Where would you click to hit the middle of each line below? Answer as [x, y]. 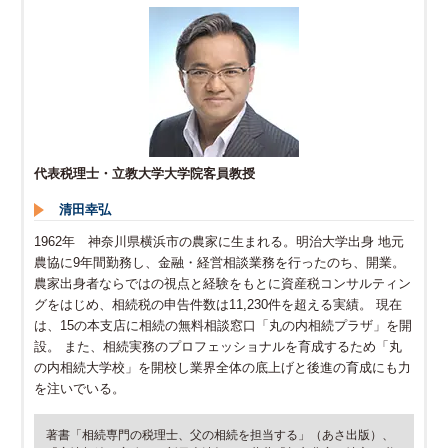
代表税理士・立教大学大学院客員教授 [144, 174]
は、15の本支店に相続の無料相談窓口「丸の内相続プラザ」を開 [222, 326]
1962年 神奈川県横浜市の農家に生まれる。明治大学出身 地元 [218, 242]
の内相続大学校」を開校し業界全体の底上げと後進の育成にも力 [222, 368]
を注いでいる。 [79, 389]
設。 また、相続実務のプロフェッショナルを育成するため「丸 [217, 347]
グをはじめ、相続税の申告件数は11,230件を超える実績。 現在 [217, 305]
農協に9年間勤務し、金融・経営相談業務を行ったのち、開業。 [219, 263]
